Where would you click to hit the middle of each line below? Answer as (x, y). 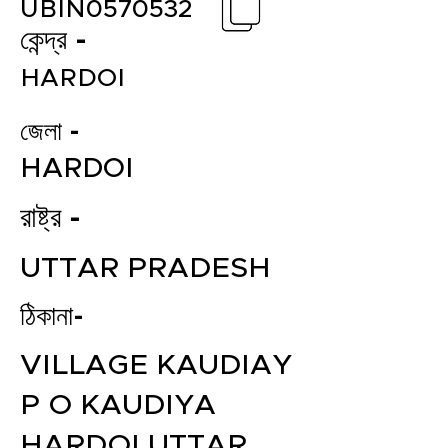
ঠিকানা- (52, 317)
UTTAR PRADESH (145, 268)
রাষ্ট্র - (50, 218)
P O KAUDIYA (118, 405)
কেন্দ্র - (53, 41)
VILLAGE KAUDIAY (156, 365)
